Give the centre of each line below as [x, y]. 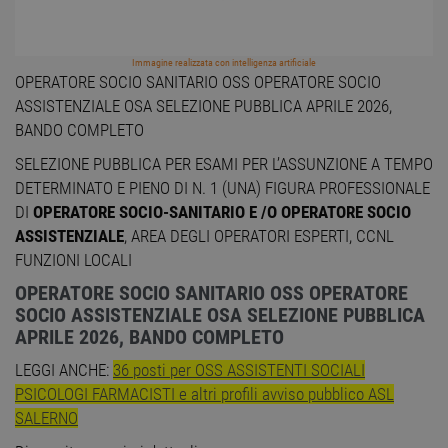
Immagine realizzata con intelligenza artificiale [224, 63]
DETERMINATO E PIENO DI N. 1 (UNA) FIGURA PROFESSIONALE [222, 188]
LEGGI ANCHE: [64, 370]
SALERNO [46, 418]
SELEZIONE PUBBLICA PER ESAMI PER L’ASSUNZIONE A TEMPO [224, 164]
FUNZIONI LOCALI [73, 260]
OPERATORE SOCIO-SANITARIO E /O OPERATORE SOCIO [222, 212]
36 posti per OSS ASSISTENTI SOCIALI [239, 370]
